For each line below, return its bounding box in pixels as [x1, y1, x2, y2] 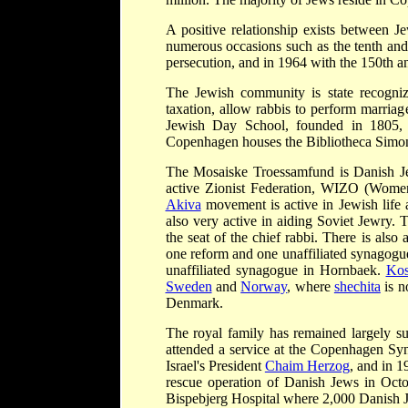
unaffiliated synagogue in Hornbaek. [165, 261, 386, 278]
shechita [333, 278, 381, 294]
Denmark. [165, 294, 223, 311]
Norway [240, 278, 288, 294]
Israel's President [165, 357, 265, 373]
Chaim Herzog [264, 357, 350, 373]
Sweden [165, 278, 212, 294]
